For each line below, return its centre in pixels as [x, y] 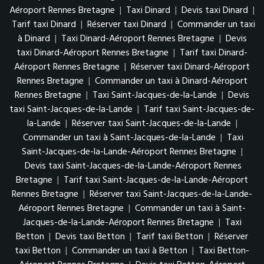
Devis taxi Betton [90, 237]
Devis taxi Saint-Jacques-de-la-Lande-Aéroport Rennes [133, 166]
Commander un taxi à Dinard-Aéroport [171, 81]
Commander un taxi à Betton [130, 251]
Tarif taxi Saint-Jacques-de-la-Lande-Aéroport [156, 180]
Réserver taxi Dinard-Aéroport [190, 67]
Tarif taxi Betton [170, 237]
